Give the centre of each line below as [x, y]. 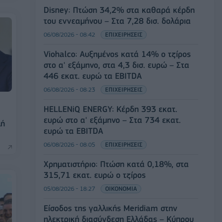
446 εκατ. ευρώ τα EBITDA [93, 76]
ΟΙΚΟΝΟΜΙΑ [121, 188]
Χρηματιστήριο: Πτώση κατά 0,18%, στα [116, 164]
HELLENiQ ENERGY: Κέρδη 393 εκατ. [111, 109]
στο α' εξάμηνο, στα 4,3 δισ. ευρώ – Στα [116, 65]
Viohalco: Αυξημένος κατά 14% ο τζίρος [117, 54]
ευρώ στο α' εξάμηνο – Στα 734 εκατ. [112, 120]
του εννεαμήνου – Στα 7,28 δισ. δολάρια [117, 21]
